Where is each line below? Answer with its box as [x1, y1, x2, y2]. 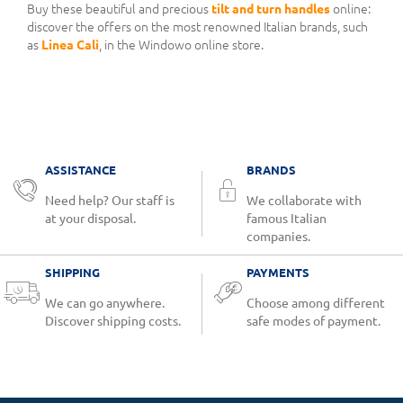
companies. [246, 228, 310, 244]
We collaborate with [246, 193, 362, 208]
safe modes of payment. [246, 313, 381, 328]
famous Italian [246, 210, 327, 226]
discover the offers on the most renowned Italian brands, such [27, 19, 368, 34]
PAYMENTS [246, 265, 309, 279]
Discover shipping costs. [45, 313, 181, 328]
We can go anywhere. [45, 295, 165, 310]
